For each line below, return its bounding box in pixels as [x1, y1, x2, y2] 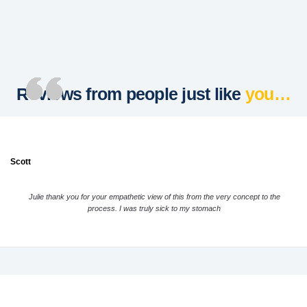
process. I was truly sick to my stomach [88, 204, 221, 213]
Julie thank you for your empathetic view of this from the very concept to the [28, 193, 280, 201]
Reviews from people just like [16, 84, 245, 104]
